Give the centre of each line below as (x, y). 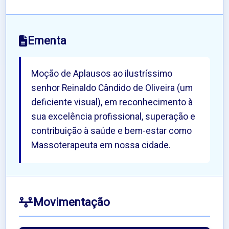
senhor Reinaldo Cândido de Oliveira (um (112, 88)
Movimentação (72, 203)
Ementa (47, 41)
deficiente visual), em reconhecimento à (112, 103)
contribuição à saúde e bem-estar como (112, 131)
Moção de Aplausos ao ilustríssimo (102, 74)
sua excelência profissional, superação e (113, 117)
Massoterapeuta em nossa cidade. (101, 146)
